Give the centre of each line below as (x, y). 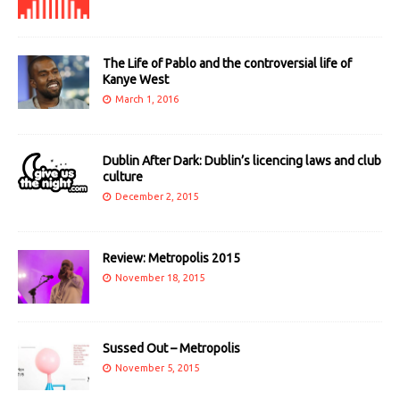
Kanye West (136, 80)
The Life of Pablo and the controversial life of (227, 64)
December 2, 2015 (157, 197)
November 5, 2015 (157, 368)
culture (123, 177)
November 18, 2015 (160, 278)
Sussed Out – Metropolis (171, 349)
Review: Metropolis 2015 (171, 258)
